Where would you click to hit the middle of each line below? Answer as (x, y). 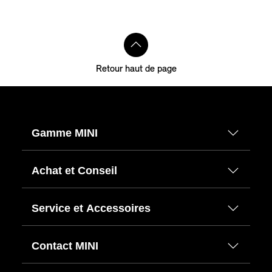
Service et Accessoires (91, 208)
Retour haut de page (136, 69)
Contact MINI (65, 246)
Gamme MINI (65, 133)
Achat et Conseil (74, 170)
